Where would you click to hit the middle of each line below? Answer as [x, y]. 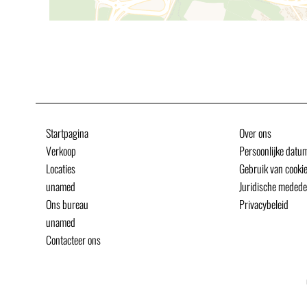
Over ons [256, 133]
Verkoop [61, 151]
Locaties [61, 169]
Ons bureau [67, 204]
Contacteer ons [73, 240]
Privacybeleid [264, 204]
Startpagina [67, 133]
